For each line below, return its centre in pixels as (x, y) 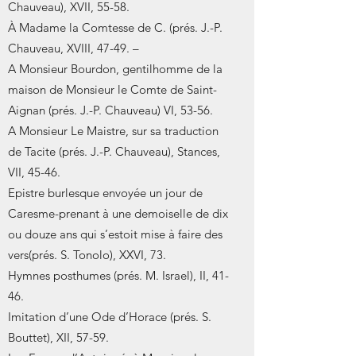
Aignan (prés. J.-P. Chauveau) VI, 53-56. (110, 110)
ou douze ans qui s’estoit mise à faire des (115, 234)
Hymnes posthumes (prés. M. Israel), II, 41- (118, 275)
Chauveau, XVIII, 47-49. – (74, 48)
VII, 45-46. (34, 172)
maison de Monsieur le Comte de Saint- (112, 89)
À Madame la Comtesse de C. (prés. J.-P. (115, 27)
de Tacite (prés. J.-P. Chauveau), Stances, (114, 151)
